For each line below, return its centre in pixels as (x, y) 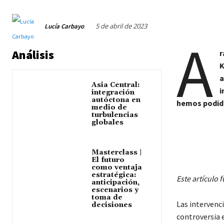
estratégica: (114, 175)
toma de (107, 197)
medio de (109, 107)
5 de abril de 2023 (121, 26)
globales (108, 122)
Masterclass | (117, 152)
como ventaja (117, 167)
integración (113, 92)
